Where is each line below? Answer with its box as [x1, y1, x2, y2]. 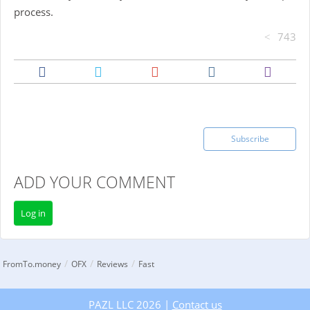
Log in [21, 207, 46, 219]
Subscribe [230, 133, 269, 145]
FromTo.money [3, 258, 62, 270]
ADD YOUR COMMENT [14, 172, 175, 193]
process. [14, 5, 53, 19]
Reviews [97, 258, 129, 270]
